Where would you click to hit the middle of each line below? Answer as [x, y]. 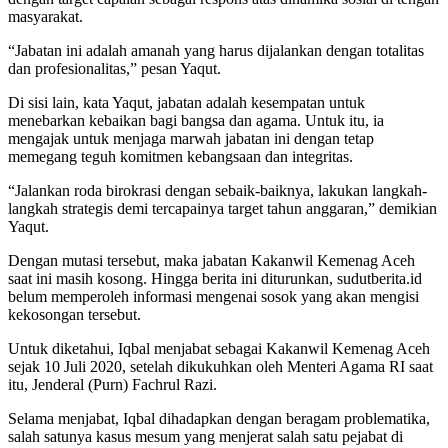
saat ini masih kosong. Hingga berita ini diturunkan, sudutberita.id [215, 278]
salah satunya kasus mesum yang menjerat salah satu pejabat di [205, 436]
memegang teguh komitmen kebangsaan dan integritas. [180, 156]
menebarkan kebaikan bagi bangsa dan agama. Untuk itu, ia [196, 120]
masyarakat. [45, 16]
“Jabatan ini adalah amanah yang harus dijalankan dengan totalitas [216, 50]
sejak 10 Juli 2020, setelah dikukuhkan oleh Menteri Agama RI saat [220, 366]
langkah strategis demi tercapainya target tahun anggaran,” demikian [222, 208]
